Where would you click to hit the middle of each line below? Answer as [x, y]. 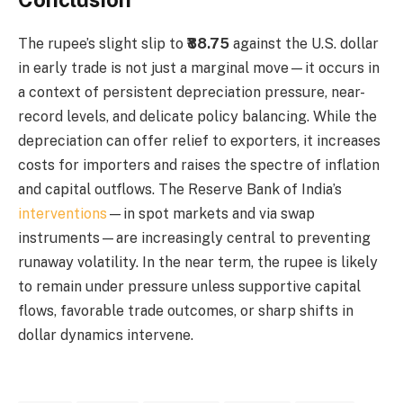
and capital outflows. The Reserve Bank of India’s [180, 190]
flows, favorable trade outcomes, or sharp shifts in [186, 311]
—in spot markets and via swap [211, 214]
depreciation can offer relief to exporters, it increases [199, 141]
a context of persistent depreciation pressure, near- [192, 93]
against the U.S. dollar [304, 44]
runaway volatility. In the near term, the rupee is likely [198, 263]
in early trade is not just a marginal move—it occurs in [199, 68]
